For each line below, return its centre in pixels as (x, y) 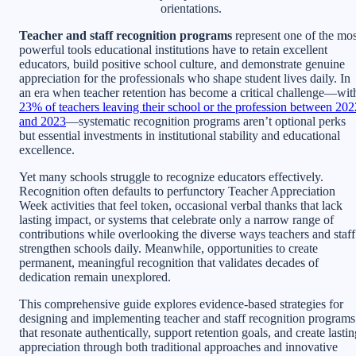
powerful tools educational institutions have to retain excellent (173, 49)
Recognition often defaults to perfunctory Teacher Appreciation (177, 191)
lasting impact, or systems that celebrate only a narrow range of (176, 219)
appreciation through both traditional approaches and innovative (178, 346)
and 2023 (43, 121)
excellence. (47, 149)
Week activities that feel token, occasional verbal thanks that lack (181, 205)
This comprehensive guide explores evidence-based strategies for (181, 304)
